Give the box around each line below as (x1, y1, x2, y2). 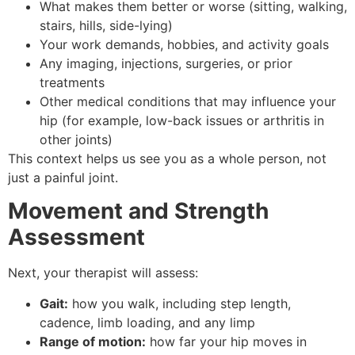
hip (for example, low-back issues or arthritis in (40, 113, 324, 129)
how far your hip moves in (146, 333, 307, 349)
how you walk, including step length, (68, 295, 291, 311)
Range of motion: (40, 333, 146, 349)
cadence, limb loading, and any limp (40, 314, 255, 330)
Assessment (8, 223, 145, 251)
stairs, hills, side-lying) (40, 17, 173, 34)
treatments (40, 74, 105, 91)
